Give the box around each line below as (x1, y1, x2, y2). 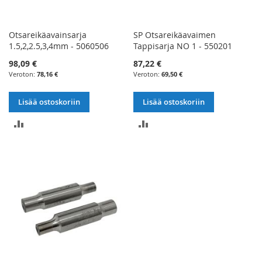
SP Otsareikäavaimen (133, 29, 216, 41)
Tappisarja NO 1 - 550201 (133, 40, 233, 52)
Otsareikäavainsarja (9, 29, 87, 41)
